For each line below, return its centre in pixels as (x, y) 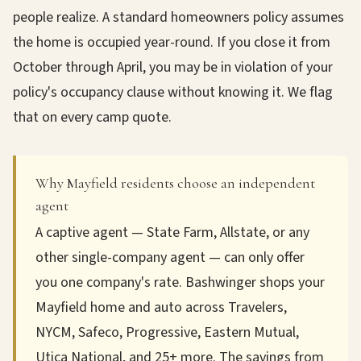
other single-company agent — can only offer (170, 257)
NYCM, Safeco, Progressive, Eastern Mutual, (167, 332)
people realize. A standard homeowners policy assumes (178, 17)
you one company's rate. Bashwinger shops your (180, 282)
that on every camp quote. (92, 117)
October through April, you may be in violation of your (173, 67)
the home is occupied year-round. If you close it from (172, 42)
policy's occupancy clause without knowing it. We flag (173, 92)
